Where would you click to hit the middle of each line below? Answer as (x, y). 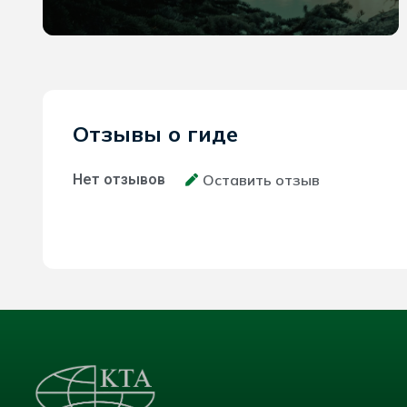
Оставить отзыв (261, 179)
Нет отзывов (119, 179)
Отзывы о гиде (155, 133)
